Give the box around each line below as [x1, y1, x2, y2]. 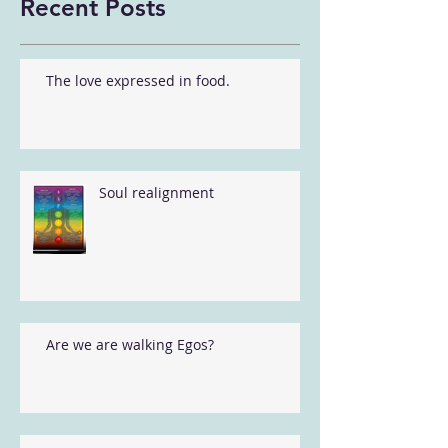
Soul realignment [99, 183, 214, 202]
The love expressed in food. [46, 71, 230, 90]
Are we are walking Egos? [46, 335, 214, 354]
